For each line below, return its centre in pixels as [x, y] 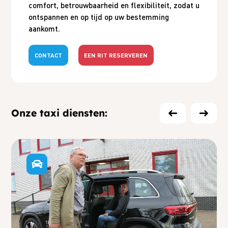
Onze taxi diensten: [60, 113]
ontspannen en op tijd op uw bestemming [99, 17]
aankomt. [44, 29]
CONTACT [48, 55]
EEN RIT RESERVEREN [116, 55]
